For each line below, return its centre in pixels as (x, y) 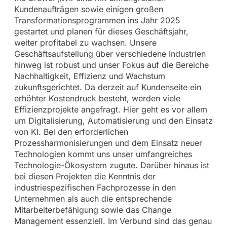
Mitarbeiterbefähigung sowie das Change (92, 210)
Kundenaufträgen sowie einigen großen (88, 9)
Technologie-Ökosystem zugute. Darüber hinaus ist (111, 165)
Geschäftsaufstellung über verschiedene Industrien (110, 54)
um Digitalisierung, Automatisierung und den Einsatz (113, 121)
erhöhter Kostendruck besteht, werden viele (97, 99)
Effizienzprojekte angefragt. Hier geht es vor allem (110, 110)
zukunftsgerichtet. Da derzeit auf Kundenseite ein (107, 87)
